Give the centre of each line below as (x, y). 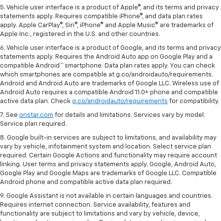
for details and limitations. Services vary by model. (129, 115)
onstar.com (36, 115)
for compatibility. (194, 102)
